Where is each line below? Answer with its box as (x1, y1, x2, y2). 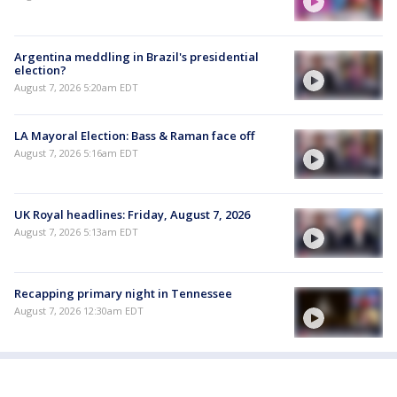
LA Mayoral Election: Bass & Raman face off (14, 127, 254, 144)
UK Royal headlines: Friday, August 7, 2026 (14, 206, 250, 223)
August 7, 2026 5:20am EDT (14, 80, 138, 94)
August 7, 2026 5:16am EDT (14, 145, 138, 160)
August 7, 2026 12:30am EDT (14, 304, 144, 318)
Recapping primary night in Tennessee (14, 285, 232, 302)
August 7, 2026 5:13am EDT (14, 225, 138, 239)
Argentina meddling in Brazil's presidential (14, 48, 259, 65)
